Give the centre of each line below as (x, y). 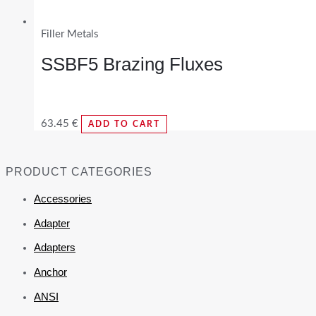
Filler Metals (70, 34)
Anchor (50, 272)
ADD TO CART (124, 124)
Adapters (55, 248)
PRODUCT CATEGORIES (79, 171)
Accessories (63, 198)
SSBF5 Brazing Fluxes (132, 64)
